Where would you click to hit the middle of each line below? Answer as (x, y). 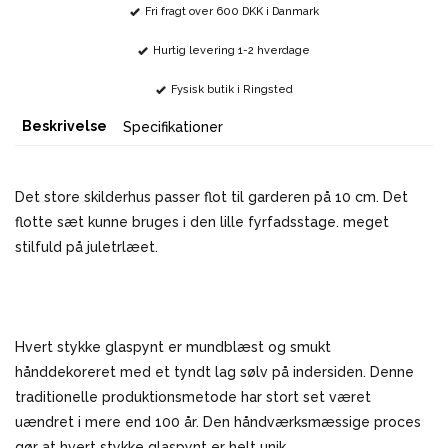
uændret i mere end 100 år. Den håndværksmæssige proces (218, 422)
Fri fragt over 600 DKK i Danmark (231, 12)
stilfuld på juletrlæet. (86, 247)
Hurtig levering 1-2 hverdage (231, 51)
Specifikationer (173, 127)
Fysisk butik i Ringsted (231, 90)
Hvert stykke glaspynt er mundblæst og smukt (173, 347)
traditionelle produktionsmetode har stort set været (193, 397)
